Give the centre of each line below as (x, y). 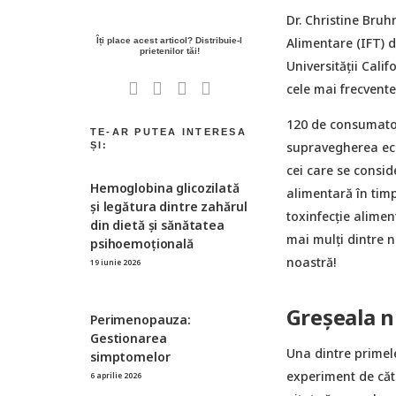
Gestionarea (129, 338)
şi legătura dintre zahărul (169, 206)
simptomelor (130, 356)
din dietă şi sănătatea (157, 225)
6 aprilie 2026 (116, 375)
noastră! (311, 262)
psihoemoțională (142, 243)
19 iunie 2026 (115, 262)
